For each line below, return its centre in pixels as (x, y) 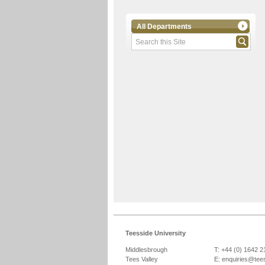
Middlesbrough (146, 250)
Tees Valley (142, 259)
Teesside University (156, 233)
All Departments (164, 27)
